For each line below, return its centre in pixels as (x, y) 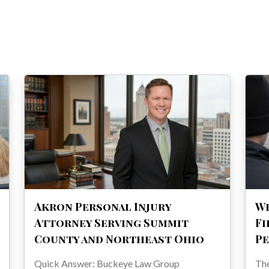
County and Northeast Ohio (119, 239)
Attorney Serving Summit (111, 223)
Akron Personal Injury (103, 207)
